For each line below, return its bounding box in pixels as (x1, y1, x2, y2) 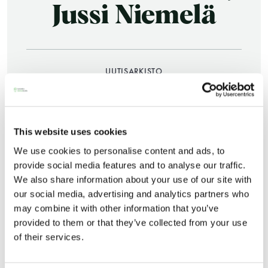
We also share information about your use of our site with (14, 174, 252, 184)
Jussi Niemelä (51, 2, 217, 29)
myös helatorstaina (61, 150, 207, 167)
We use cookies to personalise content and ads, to (14, 145, 225, 156)
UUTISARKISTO (105, 66, 163, 77)
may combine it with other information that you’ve (14, 203, 219, 213)
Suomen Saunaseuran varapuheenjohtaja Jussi (17, 251, 232, 267)
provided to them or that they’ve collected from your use (14, 217, 247, 227)
